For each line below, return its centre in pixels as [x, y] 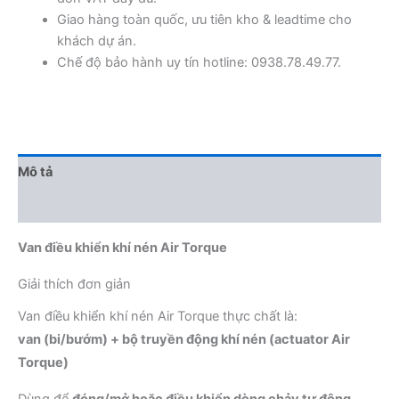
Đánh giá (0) [56, 206]
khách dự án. [96, 41]
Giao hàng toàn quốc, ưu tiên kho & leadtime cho [204, 20]
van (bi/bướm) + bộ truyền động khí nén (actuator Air [184, 340]
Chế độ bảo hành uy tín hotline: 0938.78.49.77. [199, 63]
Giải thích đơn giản [74, 284]
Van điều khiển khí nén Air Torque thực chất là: [158, 317]
